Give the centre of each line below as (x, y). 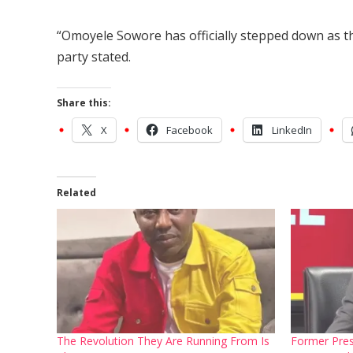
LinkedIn (292, 130)
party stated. (94, 57)
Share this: (84, 103)
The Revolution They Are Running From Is (163, 341)
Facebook (190, 130)
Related (76, 193)
